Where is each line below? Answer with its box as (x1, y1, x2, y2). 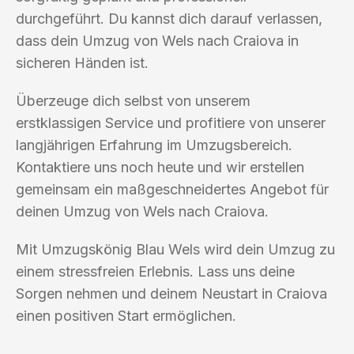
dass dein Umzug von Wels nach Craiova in (16, 32, 299, 49)
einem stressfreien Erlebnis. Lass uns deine (16, 262, 295, 280)
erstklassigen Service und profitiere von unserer (16, 114, 326, 131)
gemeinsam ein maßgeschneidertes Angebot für (16, 180, 329, 198)
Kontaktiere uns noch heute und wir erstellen (16, 158, 304, 175)
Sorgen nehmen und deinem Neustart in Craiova (16, 284, 327, 302)
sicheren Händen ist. (16, 54, 149, 71)
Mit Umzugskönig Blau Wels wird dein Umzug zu (16, 240, 335, 258)
